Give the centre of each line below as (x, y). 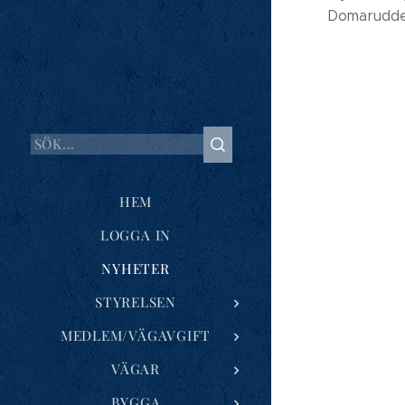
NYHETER (136, 268)
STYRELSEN (136, 301)
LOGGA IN (136, 235)
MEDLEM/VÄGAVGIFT (136, 335)
